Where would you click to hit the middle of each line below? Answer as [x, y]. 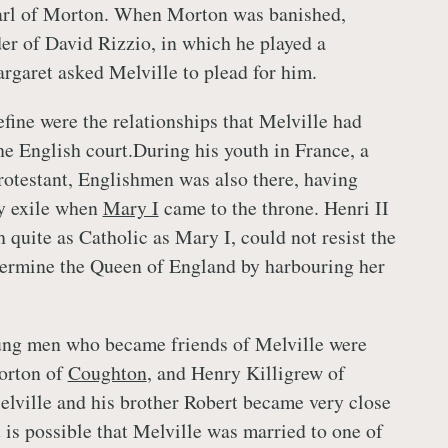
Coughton [107, 372]
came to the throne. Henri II [273, 207]
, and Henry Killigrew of [245, 372]
